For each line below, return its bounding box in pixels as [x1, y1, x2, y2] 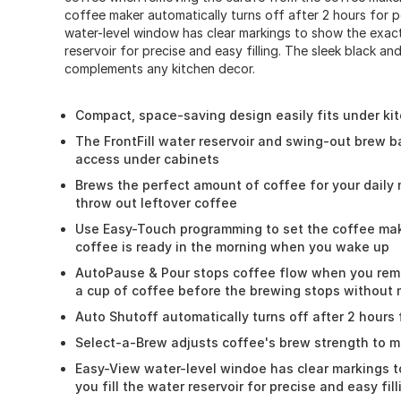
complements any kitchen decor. [64, 60, 255, 76]
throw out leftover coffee [75, 194, 237, 210]
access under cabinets [75, 150, 219, 166]
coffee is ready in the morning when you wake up [75, 238, 389, 254]
